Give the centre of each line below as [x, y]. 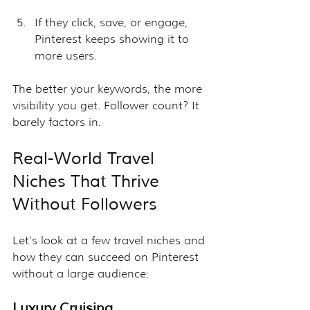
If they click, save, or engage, [113, 22]
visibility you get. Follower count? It [108, 105]
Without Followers [85, 204]
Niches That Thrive [88, 181]
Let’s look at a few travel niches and [110, 240]
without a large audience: [81, 273]
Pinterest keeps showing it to [113, 39]
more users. [66, 55]
